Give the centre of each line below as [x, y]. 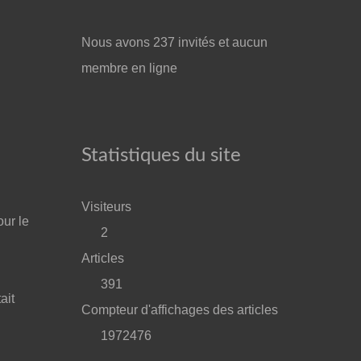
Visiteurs [106, 207]
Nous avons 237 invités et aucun [174, 42]
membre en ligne [129, 68]
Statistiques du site [161, 156]
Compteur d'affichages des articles [180, 310]
